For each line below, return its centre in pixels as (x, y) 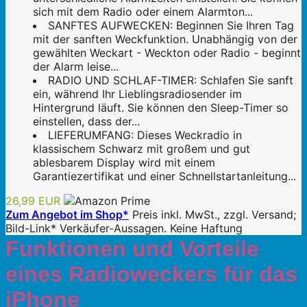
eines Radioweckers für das (151, 274)
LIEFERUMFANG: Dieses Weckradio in (145, 135)
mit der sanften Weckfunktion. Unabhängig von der (165, 39)
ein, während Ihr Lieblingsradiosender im (137, 94)
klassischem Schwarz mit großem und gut (142, 149)
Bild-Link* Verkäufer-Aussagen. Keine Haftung (124, 229)
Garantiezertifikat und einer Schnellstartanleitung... (164, 176)
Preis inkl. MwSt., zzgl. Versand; (214, 215)
